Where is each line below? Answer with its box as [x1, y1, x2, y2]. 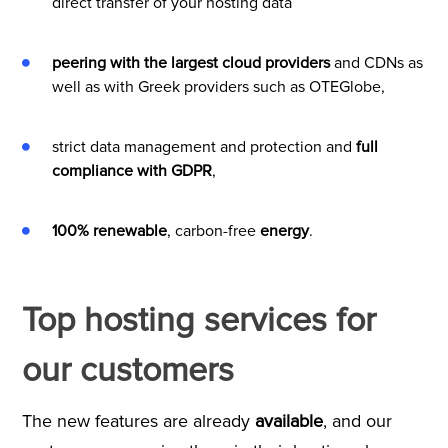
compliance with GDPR [51, 160, 212, 181]
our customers [21, 349, 234, 391]
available [254, 409, 323, 432]
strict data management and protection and [51, 136, 356, 157]
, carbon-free [166, 220, 260, 241]
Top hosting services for [21, 299, 376, 341]
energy [259, 220, 309, 241]
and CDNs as [329, 52, 423, 73]
